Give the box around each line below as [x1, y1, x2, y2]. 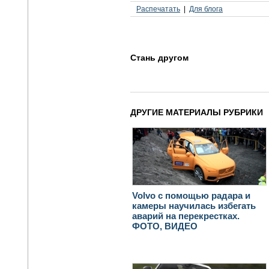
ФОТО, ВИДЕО [132, 220, 198, 231]
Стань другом [130, 52, 189, 62]
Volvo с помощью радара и [132, 190, 250, 201]
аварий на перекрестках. [132, 210, 240, 221]
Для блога [189, 4, 223, 13]
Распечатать [136, 4, 180, 13]
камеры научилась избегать [132, 200, 256, 211]
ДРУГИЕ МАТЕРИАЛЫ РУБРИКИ [130, 107, 263, 117]
